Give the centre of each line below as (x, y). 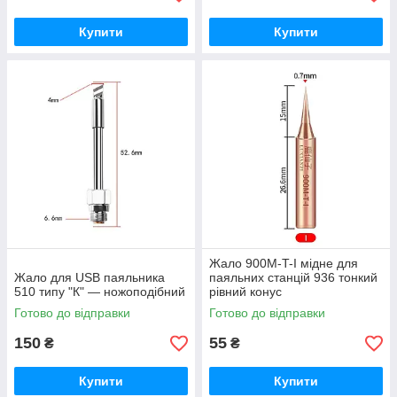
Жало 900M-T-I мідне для (284, 263)
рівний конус (245, 292)
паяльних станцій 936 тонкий (293, 277)
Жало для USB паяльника (90, 277)
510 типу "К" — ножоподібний (100, 292)
